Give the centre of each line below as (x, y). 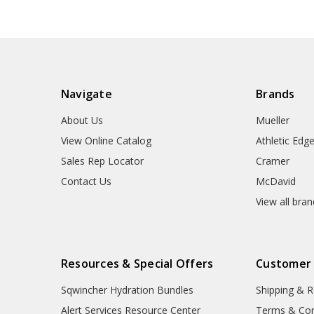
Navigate (86, 94)
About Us (82, 121)
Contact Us (86, 182)
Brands (275, 94)
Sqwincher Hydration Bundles (127, 289)
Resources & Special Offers (137, 263)
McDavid (276, 182)
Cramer (273, 161)
